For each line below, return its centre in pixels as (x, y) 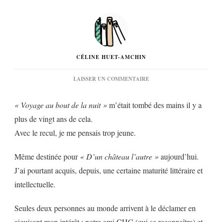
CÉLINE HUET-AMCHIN (111, 57)
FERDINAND (165, 132)
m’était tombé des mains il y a (154, 105)
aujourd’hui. (179, 156)
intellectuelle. (35, 184)
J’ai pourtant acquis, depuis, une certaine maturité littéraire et (109, 170)
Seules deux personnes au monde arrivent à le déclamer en (105, 208)
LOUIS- (158, 123)
